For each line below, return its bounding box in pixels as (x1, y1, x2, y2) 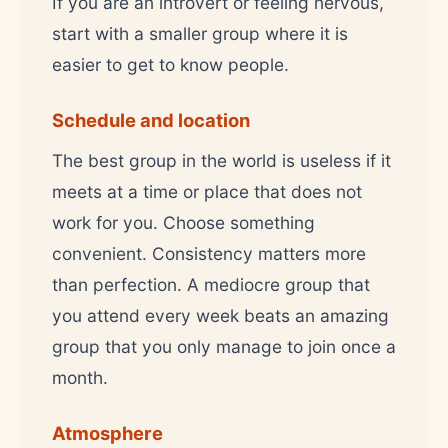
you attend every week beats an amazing (52, 304, 389, 326)
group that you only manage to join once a (52, 335, 396, 357)
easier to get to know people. (52, 53, 289, 75)
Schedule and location (52, 108, 250, 131)
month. (52, 366, 108, 388)
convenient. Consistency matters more (52, 242, 366, 264)
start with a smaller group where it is (52, 22, 348, 44)
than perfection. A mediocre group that (52, 273, 370, 295)
